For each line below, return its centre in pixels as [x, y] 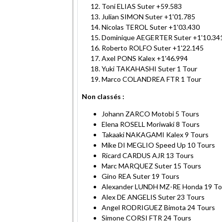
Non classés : [103, 96]
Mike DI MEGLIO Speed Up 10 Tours [158, 145]
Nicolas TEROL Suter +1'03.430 [151, 27]
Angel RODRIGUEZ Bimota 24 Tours [158, 207]
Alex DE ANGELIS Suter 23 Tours [153, 197]
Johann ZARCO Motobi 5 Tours [150, 113]
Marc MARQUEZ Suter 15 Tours [151, 166]
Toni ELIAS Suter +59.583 [142, 6]
